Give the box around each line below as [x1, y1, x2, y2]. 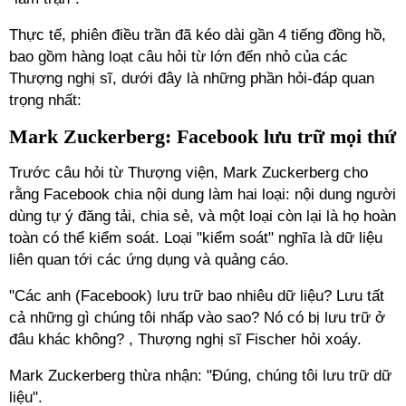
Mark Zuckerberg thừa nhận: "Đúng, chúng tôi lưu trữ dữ [9, 367, 391, 384]
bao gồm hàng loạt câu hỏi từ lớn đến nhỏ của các [9, 48, 348, 65]
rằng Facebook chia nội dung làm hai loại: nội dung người [9, 186, 396, 203]
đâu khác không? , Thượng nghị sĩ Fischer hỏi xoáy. [9, 331, 362, 348]
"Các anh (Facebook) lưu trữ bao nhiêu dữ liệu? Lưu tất [9, 287, 384, 304]
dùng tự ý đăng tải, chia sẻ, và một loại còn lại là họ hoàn [9, 208, 396, 225]
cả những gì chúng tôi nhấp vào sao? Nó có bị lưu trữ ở [9, 309, 385, 326]
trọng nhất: [9, 92, 82, 109]
